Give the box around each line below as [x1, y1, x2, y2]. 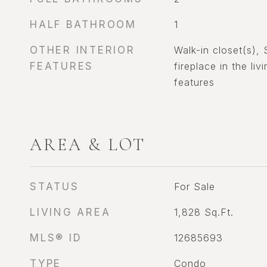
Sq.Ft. [204, 206, 234, 218]
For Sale [173, 181, 215, 193]
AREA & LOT [30, 134, 145, 155]
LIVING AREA [30, 206, 111, 218]
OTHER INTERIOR [30, 44, 135, 56]
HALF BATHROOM [30, 18, 136, 30]
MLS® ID [30, 232, 82, 244]
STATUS [30, 181, 79, 193]
